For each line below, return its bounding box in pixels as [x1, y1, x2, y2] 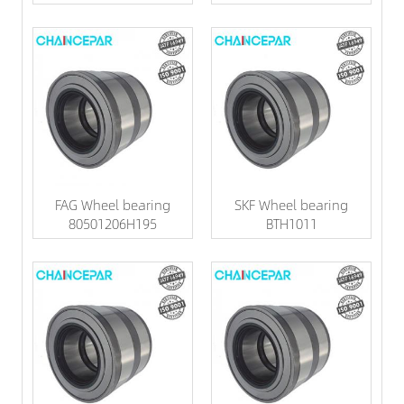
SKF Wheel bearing [234, 193, 348, 215]
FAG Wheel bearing [55, 193, 170, 215]
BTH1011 [265, 212, 317, 234]
